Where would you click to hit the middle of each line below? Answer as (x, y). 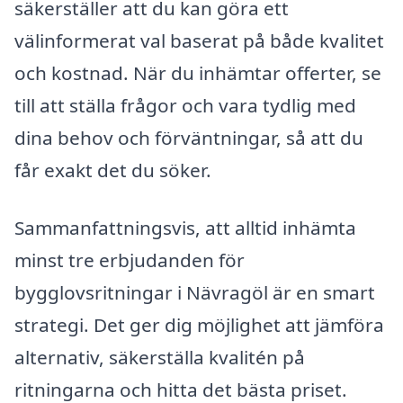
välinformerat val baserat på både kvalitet (199, 40)
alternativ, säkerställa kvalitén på (160, 357)
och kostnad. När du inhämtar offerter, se (198, 72)
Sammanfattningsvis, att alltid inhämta (185, 227)
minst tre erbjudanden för (130, 260)
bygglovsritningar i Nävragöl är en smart (195, 292)
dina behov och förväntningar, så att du (189, 137)
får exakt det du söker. (113, 170)
